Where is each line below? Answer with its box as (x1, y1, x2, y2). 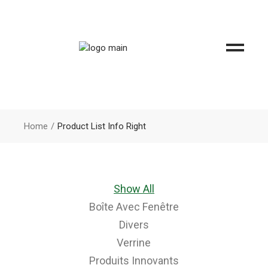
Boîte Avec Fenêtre (89, 200, 179, 213)
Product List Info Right (57, 121, 147, 132)
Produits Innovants (89, 254, 179, 267)
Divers (118, 218, 149, 231)
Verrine (117, 236, 151, 249)
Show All (113, 182, 154, 195)
